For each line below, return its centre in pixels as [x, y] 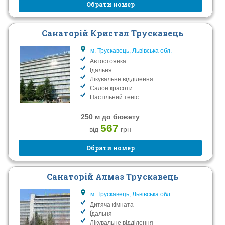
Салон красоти [111, 88]
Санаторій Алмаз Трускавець [113, 176]
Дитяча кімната [112, 205]
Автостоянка [108, 61]
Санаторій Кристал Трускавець [113, 33]
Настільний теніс [115, 97]
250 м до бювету [110, 116]
